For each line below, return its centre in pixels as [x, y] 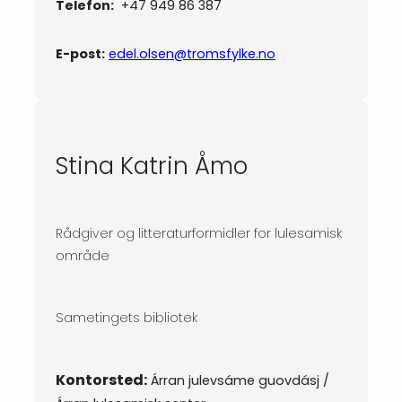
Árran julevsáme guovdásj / [238, 381]
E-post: [80, 54]
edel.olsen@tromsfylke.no [192, 54]
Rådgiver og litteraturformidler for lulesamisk [199, 234]
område [83, 256]
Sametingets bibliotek [127, 317]
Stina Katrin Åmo [152, 165]
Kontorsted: [101, 380]
